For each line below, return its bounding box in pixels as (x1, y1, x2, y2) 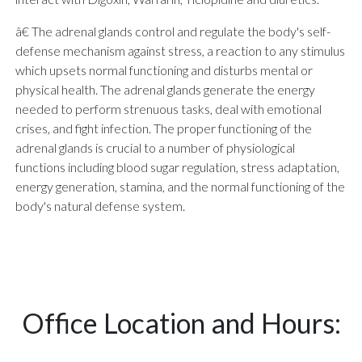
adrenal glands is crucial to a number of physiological (15, 139, 295, 155)
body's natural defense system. (15, 197, 185, 213)
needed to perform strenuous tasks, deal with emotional (15, 100, 322, 116)
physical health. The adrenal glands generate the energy (15, 81, 315, 97)
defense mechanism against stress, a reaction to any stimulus (15, 42, 345, 58)
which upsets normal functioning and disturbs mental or (15, 61, 313, 78)
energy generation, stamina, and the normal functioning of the (15, 178, 345, 194)
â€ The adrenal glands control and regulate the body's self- (15, 23, 330, 39)
